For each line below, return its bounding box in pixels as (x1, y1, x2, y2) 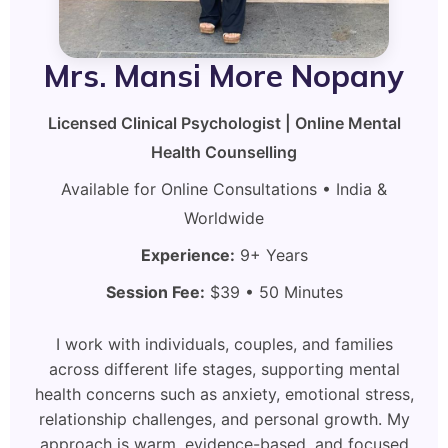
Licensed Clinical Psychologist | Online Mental (47, 113, 401, 133)
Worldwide (184, 208, 264, 228)
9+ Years (234, 245, 308, 265)
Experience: (140, 245, 235, 265)
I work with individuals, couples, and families (55, 334, 393, 354)
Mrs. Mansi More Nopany (44, 56, 404, 95)
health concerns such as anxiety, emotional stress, (34, 384, 414, 404)
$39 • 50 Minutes (204, 282, 343, 302)
